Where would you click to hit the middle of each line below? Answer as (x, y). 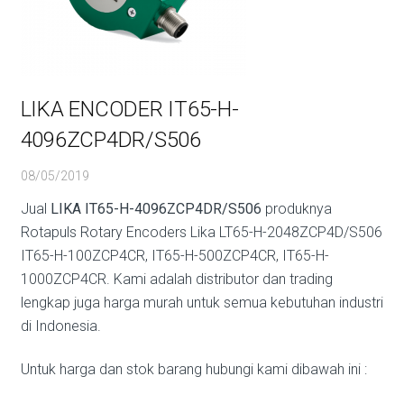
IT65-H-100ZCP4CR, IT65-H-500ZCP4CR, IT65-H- (174, 256)
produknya (296, 209)
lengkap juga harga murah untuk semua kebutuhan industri (202, 303)
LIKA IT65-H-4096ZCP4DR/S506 (156, 209)
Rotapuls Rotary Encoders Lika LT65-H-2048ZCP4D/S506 (201, 232)
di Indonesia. (60, 326)
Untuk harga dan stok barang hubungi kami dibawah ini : (193, 369)
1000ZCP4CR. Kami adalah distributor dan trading (176, 279)
